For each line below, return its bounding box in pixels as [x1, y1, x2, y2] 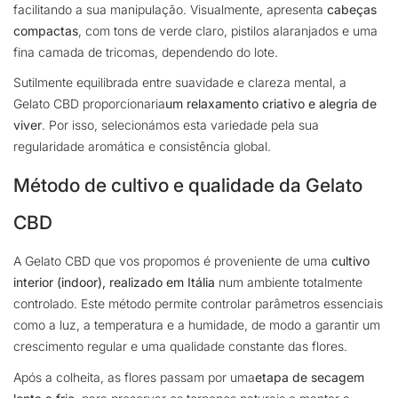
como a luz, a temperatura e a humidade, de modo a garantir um [13, 317, 380, 333]
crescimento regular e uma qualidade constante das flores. [13, 338, 347, 354]
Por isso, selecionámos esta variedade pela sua [45, 117, 319, 133]
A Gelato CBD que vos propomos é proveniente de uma [13, 253, 331, 269]
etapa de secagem [255, 369, 364, 385]
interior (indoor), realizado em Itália [13, 275, 215, 291]
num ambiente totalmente [215, 275, 362, 291]
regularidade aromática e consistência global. [13, 139, 271, 155]
